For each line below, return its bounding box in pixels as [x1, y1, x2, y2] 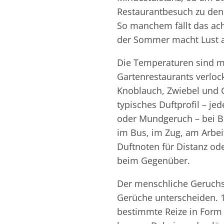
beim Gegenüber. [117, 154, 190, 167]
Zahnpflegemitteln [67, 37, 207, 56]
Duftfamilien [67, 45, 161, 63]
